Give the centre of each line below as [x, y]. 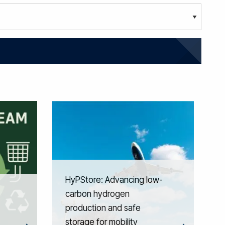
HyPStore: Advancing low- [114, 180]
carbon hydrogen [97, 194]
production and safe [103, 208]
